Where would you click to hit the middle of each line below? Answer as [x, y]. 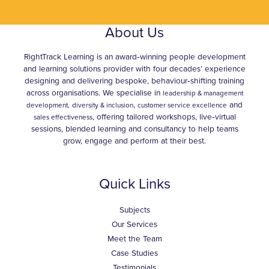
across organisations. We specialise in [94, 93]
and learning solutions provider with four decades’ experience [134, 69]
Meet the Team [134, 239]
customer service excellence [182, 105]
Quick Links [134, 184]
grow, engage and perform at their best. [134, 141]
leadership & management [203, 93]
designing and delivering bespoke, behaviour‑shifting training [134, 81]
